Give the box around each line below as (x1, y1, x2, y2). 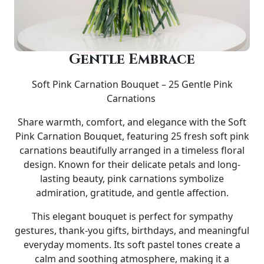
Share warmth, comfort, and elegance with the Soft (18, 115, 246, 128)
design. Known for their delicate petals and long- (24, 158, 240, 171)
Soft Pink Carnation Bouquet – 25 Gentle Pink (31, 78, 233, 91)
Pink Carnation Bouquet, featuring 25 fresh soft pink (15, 130, 249, 143)
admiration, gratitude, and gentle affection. (35, 186, 229, 199)
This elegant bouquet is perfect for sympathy (31, 210, 233, 223)
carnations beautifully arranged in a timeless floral (19, 144, 245, 157)
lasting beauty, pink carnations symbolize (40, 172, 224, 185)
